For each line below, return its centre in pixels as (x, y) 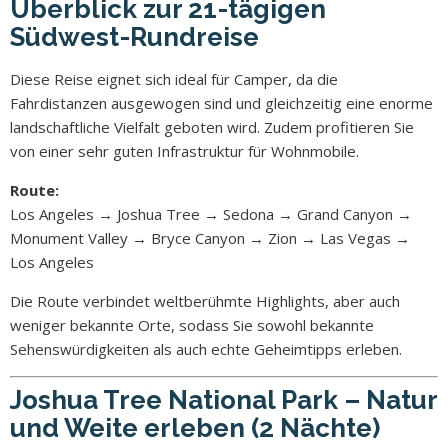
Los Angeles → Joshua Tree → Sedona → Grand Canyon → (211, 213)
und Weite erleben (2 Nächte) (195, 427)
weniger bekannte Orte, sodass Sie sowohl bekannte (192, 324)
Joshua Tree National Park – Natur (223, 399)
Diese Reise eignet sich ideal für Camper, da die (174, 78)
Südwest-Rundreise (134, 36)
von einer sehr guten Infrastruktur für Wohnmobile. (184, 150)
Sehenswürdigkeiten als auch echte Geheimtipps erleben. (206, 348)
